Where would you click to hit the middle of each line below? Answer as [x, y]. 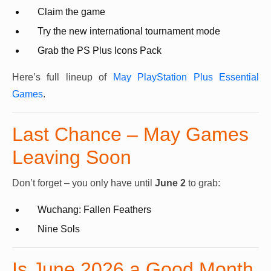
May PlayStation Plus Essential [186, 77]
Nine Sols [59, 229]
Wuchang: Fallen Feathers [94, 210]
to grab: [203, 183]
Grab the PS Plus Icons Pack [100, 51]
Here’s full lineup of [63, 77]
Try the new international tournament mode [129, 31]
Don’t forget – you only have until [83, 183]
